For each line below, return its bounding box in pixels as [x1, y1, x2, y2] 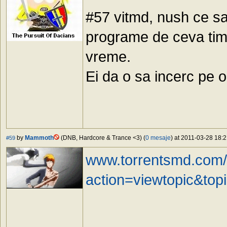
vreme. [86, 48, 131, 65]
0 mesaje [145, 134, 171, 142]
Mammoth [25, 134, 54, 142]
